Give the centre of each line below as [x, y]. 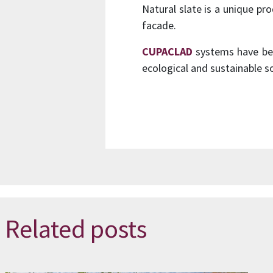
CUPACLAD [167, 52]
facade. [159, 26]
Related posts [76, 229]
